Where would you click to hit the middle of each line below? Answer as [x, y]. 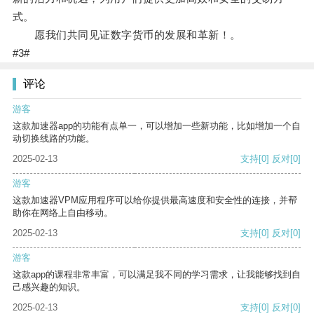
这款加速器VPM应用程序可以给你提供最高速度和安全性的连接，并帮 [155, 200]
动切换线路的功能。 [54, 139]
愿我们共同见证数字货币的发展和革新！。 [127, 35]
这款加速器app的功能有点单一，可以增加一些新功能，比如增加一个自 [157, 126]
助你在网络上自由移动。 [63, 213]
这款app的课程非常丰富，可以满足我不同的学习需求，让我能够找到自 [157, 275]
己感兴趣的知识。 [49, 287]
